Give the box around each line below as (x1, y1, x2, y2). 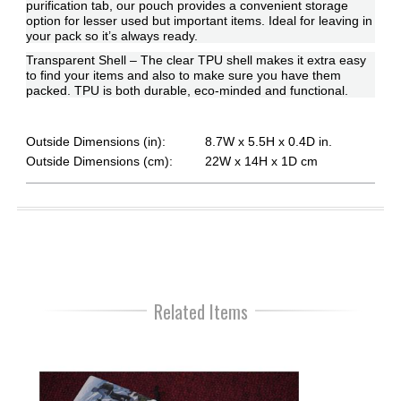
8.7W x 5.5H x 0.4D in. (204, 134, 332, 149)
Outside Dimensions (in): (25, 134, 166, 149)
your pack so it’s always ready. (25, 28, 198, 43)
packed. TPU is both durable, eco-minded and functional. (25, 82, 348, 98)
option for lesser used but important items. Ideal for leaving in (25, 13, 372, 28)
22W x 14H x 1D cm (204, 154, 318, 169)
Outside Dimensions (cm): (25, 154, 173, 169)
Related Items (153, 298, 248, 326)
